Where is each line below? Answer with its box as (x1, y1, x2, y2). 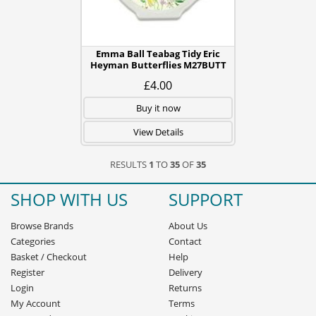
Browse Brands (11, 219, 73, 232)
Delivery (169, 266, 202, 279)
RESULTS (110, 158, 147, 171)
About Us (169, 219, 207, 232)
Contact (169, 235, 202, 248)
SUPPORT (169, 188, 243, 211)
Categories (11, 235, 55, 248)
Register (11, 266, 44, 279)
